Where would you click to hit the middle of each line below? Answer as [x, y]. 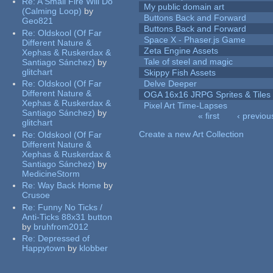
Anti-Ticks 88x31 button [67, 217]
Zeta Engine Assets [181, 51]
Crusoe [36, 195]
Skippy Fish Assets [180, 73]
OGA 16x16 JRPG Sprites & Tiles [207, 95]
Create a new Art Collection [192, 134]
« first [208, 116]
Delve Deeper [171, 84]
